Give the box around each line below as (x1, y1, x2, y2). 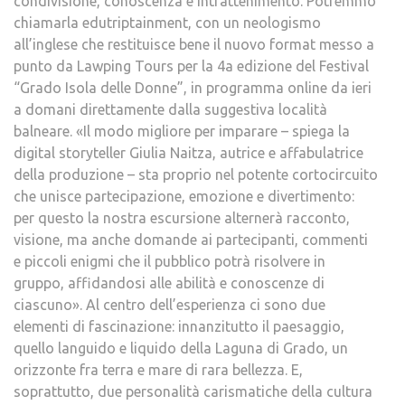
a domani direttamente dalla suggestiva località (14, 101, 327, 118)
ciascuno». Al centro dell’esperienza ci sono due (14, 297, 325, 313)
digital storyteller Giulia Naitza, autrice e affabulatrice (14, 145, 363, 161)
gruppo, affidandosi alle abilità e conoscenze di (14, 275, 325, 291)
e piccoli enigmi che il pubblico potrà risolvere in (14, 253, 325, 269)
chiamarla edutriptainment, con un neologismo (14, 14, 321, 31)
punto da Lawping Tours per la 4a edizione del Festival (14, 58, 369, 74)
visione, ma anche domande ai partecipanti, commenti (14, 231, 368, 248)
